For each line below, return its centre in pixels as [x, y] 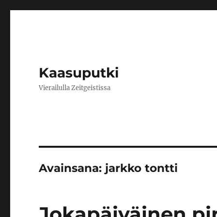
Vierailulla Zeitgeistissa [75, 88]
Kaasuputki [79, 73]
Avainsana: [72, 168]
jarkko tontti [142, 168]
